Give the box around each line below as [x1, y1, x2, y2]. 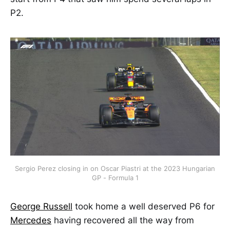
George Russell [10, 201, 72, 212]
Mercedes [10, 215, 51, 225]
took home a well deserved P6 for [72, 201, 215, 212]
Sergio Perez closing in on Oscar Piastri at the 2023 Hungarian [15, 164, 215, 172]
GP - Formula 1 [91, 173, 139, 182]
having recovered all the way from [51, 215, 194, 225]
